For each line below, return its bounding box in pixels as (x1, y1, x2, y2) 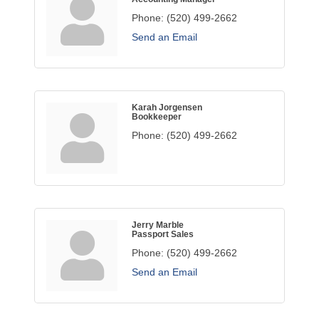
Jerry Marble (132, 220, 184, 230)
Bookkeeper (132, 112, 182, 122)
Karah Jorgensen (132, 103, 202, 113)
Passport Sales (132, 229, 194, 239)
